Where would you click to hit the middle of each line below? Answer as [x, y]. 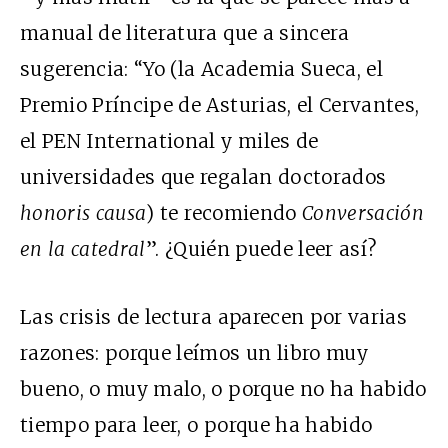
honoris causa [83, 212]
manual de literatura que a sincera [185, 32]
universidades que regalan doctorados [203, 176]
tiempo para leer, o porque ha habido [196, 424]
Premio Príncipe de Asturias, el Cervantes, [220, 104]
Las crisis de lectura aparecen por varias [214, 316]
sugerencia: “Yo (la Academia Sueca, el [201, 68]
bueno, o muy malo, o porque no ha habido [223, 388]
